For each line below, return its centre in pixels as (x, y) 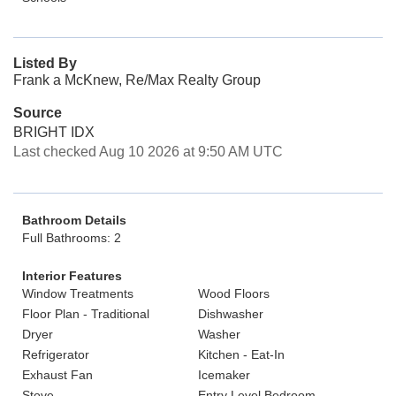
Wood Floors (234, 293)
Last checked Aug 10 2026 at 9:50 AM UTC (148, 152)
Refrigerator (56, 354)
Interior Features (72, 276)
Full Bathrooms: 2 (72, 238)
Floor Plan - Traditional (86, 314)
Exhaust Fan (57, 375)
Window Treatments (78, 293)
